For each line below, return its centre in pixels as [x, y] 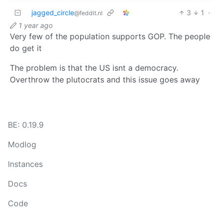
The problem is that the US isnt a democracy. [94, 68]
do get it [26, 48]
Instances [25, 164]
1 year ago [36, 25]
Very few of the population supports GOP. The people [110, 36]
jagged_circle [53, 12]
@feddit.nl [88, 13]
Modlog [22, 144]
